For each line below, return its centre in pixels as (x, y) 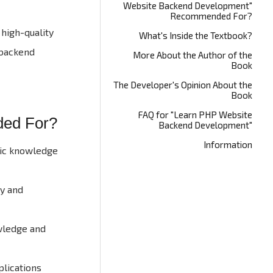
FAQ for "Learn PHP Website (195, 115)
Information (228, 144)
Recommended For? (211, 16)
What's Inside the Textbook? (196, 35)
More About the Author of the (193, 55)
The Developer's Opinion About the (183, 85)
